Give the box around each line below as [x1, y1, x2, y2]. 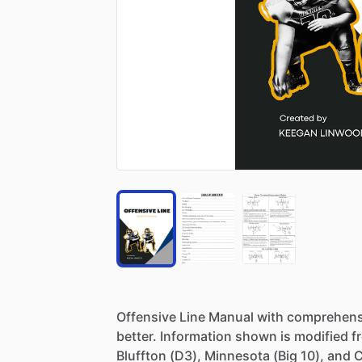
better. [116, 327, 157, 344]
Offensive [116, 308, 176, 325]
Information [160, 327, 232, 344]
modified [294, 327, 348, 344]
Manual [208, 308, 254, 325]
